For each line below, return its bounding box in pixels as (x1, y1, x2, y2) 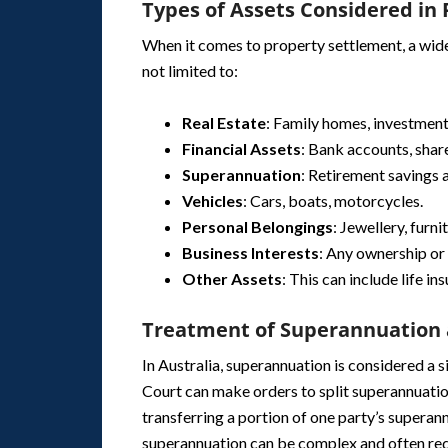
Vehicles (182, 191, 243, 210)
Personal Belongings (182, 217, 333, 236)
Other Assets (182, 269, 282, 288)
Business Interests (182, 243, 319, 262)
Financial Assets (182, 139, 301, 158)
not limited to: (142, 61, 238, 80)
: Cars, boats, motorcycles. (243, 191, 423, 210)
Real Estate (182, 113, 266, 132)
